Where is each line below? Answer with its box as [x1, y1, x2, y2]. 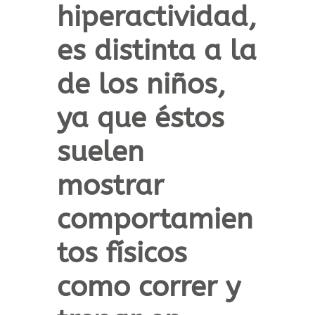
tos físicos [56, 236, 187, 270]
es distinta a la [56, 34, 257, 67]
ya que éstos [56, 101, 224, 135]
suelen [56, 135, 144, 169]
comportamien [56, 202, 253, 236]
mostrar [56, 169, 164, 202]
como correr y [56, 270, 240, 304]
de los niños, [56, 67, 226, 101]
